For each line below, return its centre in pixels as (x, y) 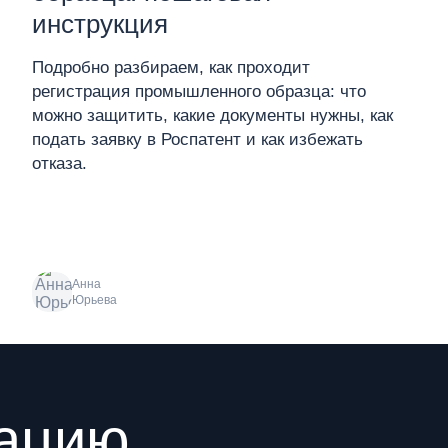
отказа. (59, 163)
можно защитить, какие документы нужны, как (212, 115)
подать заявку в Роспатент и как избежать (197, 139)
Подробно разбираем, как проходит (171, 67)
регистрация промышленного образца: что (199, 91)
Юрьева (94, 300)
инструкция (100, 24)
